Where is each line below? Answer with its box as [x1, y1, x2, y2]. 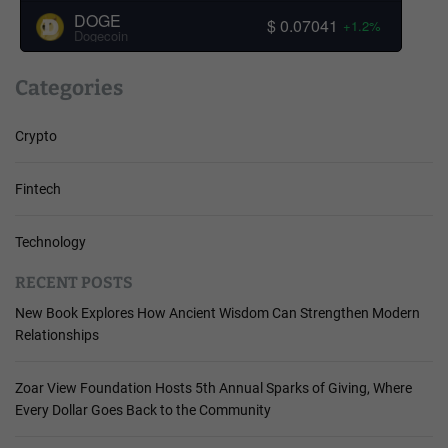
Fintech [15, 180, 61, 197]
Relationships [15, 326, 99, 343]
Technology [15, 233, 86, 250]
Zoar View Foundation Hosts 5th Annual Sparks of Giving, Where [15, 379, 412, 396]
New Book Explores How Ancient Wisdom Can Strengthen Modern [15, 304, 420, 321]
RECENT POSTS [15, 272, 133, 292]
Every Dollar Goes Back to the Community [15, 401, 271, 418]
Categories [15, 74, 123, 101]
